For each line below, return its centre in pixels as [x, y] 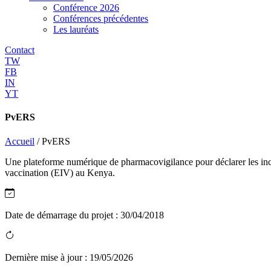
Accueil [20, 141]
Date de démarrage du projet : [63, 215]
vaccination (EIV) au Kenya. [60, 172]
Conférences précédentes [101, 18]
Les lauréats [76, 29]
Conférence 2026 [86, 8]
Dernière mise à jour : [47, 257]
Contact [20, 50]
